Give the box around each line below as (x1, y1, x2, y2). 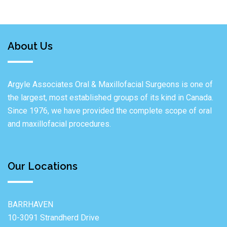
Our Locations (8, 160, 78, 173)
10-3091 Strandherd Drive (8, 213, 99, 223)
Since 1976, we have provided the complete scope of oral (8, 106, 212, 116)
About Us (8, 40, 53, 53)
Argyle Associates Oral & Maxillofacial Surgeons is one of (8, 80, 213, 90)
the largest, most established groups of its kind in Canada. (8, 93, 213, 103)
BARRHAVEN (8, 200, 53, 210)
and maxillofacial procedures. (8, 119, 111, 129)
